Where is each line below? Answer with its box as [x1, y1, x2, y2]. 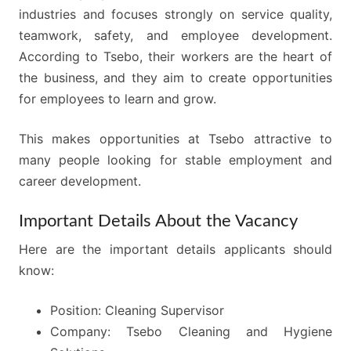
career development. [19, 173, 141, 189]
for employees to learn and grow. [19, 91, 216, 107]
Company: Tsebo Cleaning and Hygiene [50, 324, 332, 339]
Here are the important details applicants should [19, 241, 332, 257]
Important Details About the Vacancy [19, 212, 298, 230]
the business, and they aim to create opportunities [19, 70, 332, 85]
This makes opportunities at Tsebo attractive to [19, 131, 332, 147]
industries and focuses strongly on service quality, [19, 6, 332, 22]
